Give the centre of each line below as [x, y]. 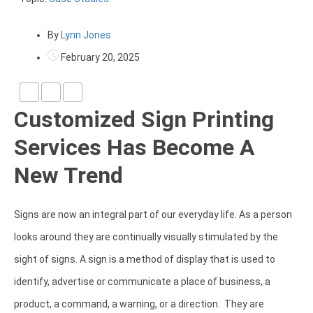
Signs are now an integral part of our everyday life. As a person [153, 214]
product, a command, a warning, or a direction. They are [139, 304]
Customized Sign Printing [144, 119]
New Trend [68, 175]
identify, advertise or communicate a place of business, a [142, 282]
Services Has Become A [134, 147]
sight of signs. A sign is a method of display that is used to [145, 259]
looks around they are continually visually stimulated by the [146, 237]
